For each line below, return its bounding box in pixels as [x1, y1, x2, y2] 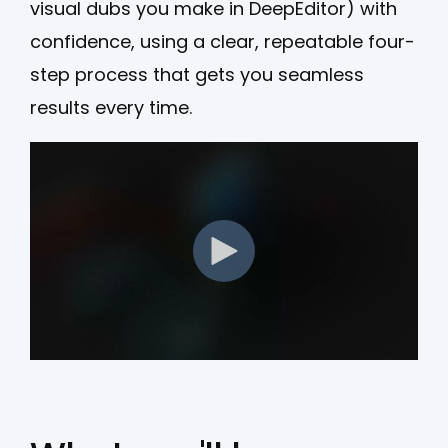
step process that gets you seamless [30, 61, 364, 87]
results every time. [30, 94, 192, 120]
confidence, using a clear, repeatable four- [30, 28, 415, 54]
